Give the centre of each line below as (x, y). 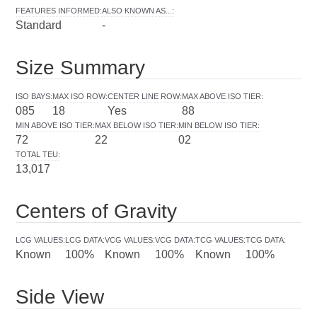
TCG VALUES (220, 240)
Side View (60, 296)
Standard (39, 25)
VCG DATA (174, 240)
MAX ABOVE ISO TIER (222, 96)
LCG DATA (84, 240)
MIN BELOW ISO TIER (218, 125)
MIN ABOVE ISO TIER (54, 125)
